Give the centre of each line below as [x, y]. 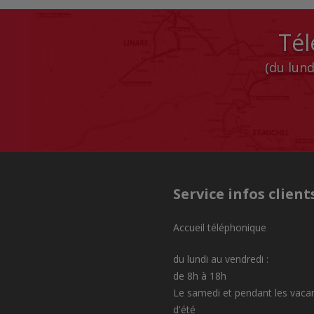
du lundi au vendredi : [221, 259]
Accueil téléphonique [220, 227]
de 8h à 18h [201, 275]
